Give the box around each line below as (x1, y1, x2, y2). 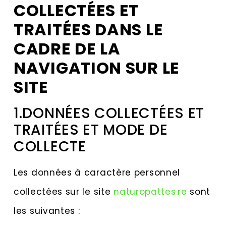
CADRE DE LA (14, 37, 121, 60)
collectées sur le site (14, 185, 114, 198)
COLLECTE (14, 136, 86, 156)
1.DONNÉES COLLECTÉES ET (14, 103, 205, 123)
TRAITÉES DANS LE (14, 18, 163, 41)
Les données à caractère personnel (14, 166, 181, 179)
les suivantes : (14, 204, 80, 217)
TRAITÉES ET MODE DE (14, 120, 168, 140)
